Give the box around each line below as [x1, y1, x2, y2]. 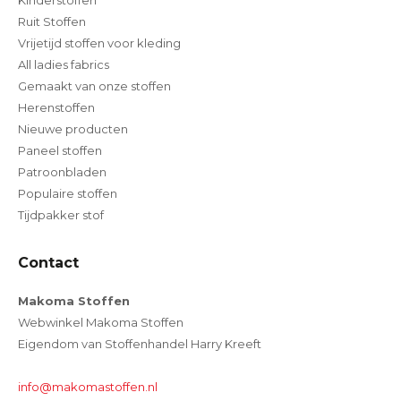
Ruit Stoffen [18, 14, 86, 30]
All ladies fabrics [18, 57, 109, 73]
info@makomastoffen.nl [18, 380, 158, 395]
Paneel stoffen [18, 143, 102, 158]
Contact [18, 254, 79, 272]
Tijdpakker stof [18, 208, 104, 223]
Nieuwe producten [18, 122, 128, 137]
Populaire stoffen [18, 186, 117, 201]
